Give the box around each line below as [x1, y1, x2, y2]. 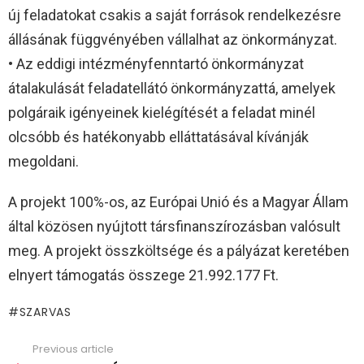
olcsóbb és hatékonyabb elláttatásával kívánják [8, 128, 309, 146]
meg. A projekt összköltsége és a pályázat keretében [8, 242, 349, 260]
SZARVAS [19, 304, 71, 321]
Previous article [32, 341, 114, 357]
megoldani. [8, 153, 79, 171]
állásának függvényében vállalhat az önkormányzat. [8, 31, 337, 49]
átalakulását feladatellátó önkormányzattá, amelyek [8, 80, 336, 97]
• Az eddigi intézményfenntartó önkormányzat [8, 55, 304, 73]
